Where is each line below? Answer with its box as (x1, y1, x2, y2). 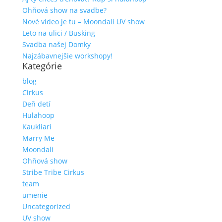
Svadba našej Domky (22, 40, 91, 49)
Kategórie (22, 60, 62, 72)
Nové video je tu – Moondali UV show (22, 17, 145, 26)
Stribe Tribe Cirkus (22, 167, 84, 177)
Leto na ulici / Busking (22, 28, 95, 38)
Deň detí (22, 99, 51, 109)
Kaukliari (22, 122, 52, 131)
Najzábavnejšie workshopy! (22, 51, 112, 60)
